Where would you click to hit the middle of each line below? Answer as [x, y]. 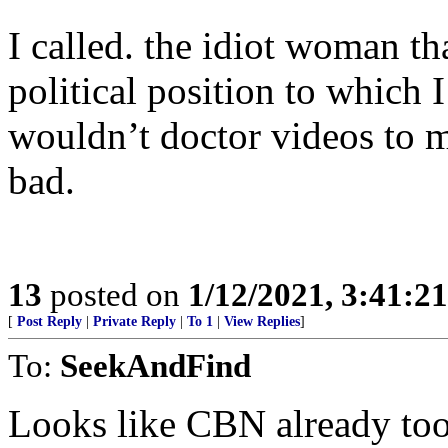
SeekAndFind [155, 365]
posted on [115, 294]
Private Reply [134, 321]
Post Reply [49, 321]
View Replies [262, 321]
